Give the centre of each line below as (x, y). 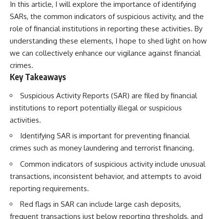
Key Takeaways (38, 77)
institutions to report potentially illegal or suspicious (96, 108)
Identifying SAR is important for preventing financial (105, 136)
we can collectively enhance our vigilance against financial (105, 53)
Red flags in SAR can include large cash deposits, (100, 204)
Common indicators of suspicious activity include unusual (113, 164)
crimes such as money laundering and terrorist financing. (102, 148)
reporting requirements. (49, 188)
